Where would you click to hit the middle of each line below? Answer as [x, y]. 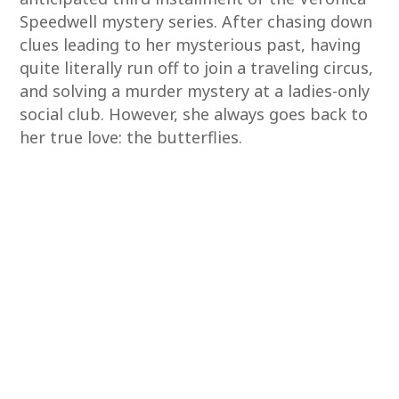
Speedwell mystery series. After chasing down [196, 21]
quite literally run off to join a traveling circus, [197, 68]
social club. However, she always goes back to [194, 114]
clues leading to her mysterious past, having [191, 45]
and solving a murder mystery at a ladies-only [195, 91]
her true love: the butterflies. [131, 137]
